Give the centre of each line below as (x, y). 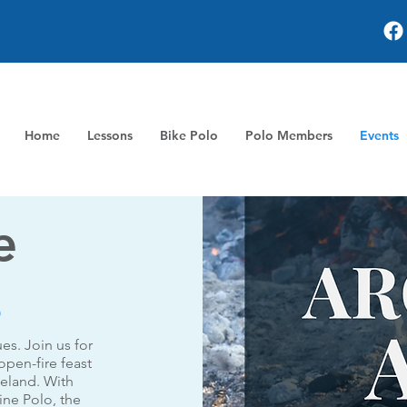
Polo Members (289, 135)
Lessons (110, 135)
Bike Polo (189, 135)
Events (379, 135)
